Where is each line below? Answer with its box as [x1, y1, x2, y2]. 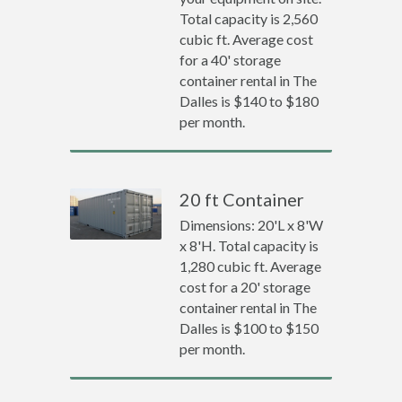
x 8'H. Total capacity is [179, 237, 319, 254]
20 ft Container [179, 188, 305, 210]
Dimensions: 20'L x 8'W [179, 216, 324, 233]
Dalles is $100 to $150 [179, 319, 319, 336]
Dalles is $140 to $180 [179, 92, 319, 109]
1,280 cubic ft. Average [179, 258, 322, 275]
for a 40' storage [179, 51, 282, 68]
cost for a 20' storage [179, 278, 311, 295]
